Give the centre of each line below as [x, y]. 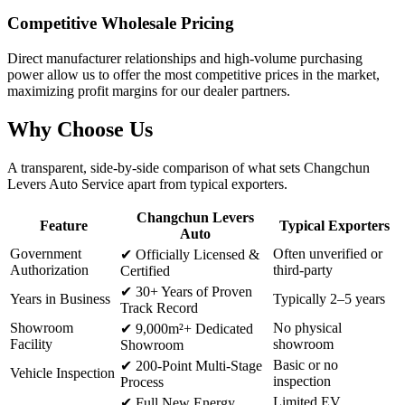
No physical [307, 327]
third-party [303, 269]
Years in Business [60, 298]
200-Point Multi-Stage [197, 365]
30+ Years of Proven [192, 291]
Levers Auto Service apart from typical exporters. [147, 184]
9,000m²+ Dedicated [193, 328]
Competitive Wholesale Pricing [121, 24]
